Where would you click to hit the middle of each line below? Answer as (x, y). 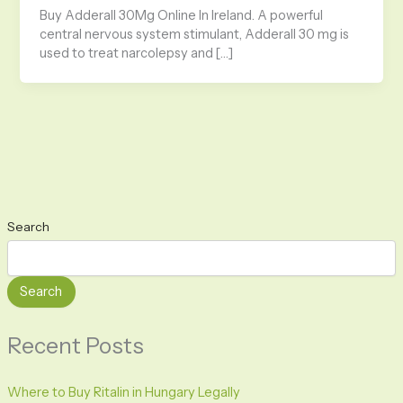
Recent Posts (75, 345)
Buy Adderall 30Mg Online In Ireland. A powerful (182, 16)
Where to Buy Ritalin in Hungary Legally (123, 393)
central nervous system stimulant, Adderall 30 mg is (195, 35)
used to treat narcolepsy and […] (137, 54)
